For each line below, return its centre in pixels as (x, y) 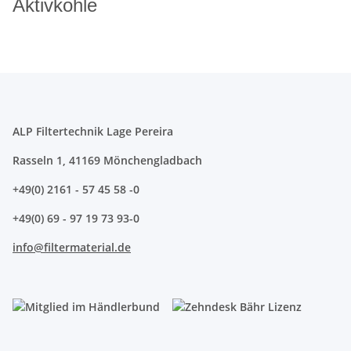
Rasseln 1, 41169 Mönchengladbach (107, 160)
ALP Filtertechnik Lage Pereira (93, 131)
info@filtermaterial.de (72, 247)
